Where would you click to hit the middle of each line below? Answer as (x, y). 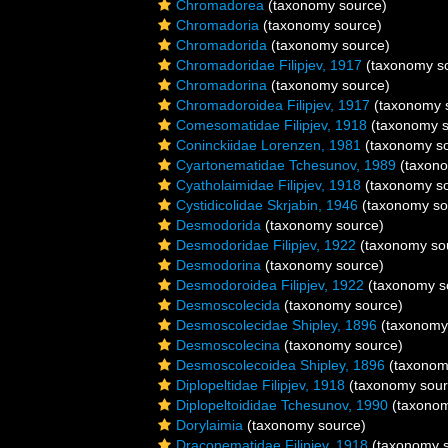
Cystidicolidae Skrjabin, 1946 (267, 205)
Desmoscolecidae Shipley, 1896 (276, 325)
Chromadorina (221, 85)
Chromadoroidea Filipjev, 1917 (273, 105)
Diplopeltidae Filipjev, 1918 (260, 385)
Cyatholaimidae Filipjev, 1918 (268, 185)
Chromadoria (217, 25)
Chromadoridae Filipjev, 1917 (269, 65)
